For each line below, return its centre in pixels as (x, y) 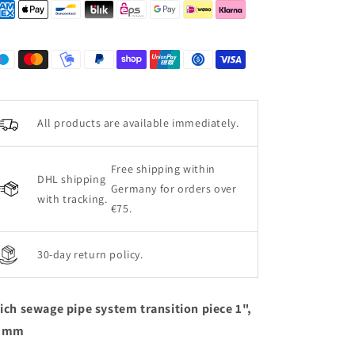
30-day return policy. (90, 254)
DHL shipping (72, 179)
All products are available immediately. (138, 123)
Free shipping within (163, 169)
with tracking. (73, 198)
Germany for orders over (174, 189)
